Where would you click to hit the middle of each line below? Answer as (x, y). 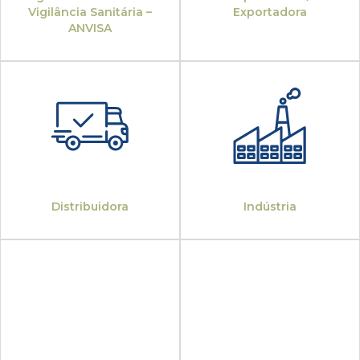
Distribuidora (90, 207)
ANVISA (90, 29)
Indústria (270, 207)
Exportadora (270, 12)
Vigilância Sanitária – (90, 12)
